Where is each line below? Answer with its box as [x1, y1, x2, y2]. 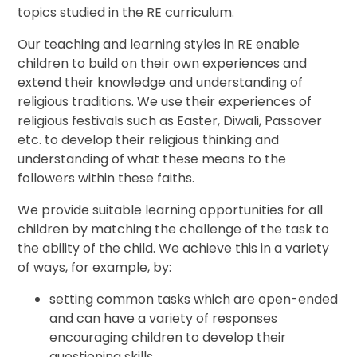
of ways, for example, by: [18, 258, 172, 277]
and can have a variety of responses [49, 309, 278, 328]
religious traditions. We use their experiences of [18, 92, 312, 112]
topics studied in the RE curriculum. [18, 3, 235, 22]
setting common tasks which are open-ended [49, 290, 339, 309]
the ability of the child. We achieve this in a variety [18, 239, 330, 258]
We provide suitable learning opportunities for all [18, 201, 324, 220]
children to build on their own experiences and [18, 54, 308, 73]
